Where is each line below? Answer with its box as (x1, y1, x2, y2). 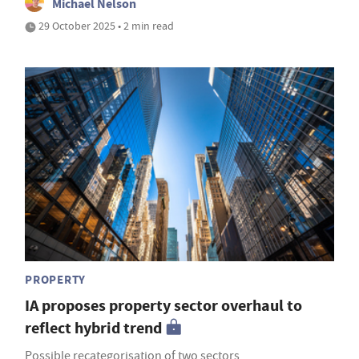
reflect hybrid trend (25, 317, 162, 339)
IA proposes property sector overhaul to (25, 294, 302, 317)
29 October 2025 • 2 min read (36, 18, 174, 34)
